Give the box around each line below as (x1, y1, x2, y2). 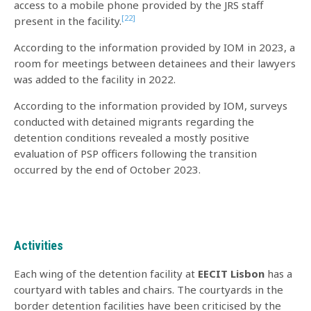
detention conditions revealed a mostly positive (14, 130, 249, 144)
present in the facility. (14, 13, 121, 28)
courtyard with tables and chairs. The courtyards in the (14, 283, 283, 296)
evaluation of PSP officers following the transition (14, 146, 257, 160)
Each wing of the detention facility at (14, 267, 198, 280)
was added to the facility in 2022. (14, 72, 176, 86)
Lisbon (230, 267, 267, 280)
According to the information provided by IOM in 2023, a (14, 40, 295, 54)
